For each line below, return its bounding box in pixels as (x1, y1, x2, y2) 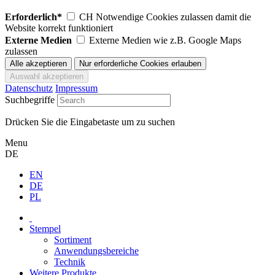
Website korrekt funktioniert (5, 22, 113, 33)
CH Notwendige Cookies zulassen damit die (79, 11, 251, 22)
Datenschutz (5, 82, 53, 93)
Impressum (55, 82, 98, 93)
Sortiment (54, 234, 91, 245)
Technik (54, 256, 85, 267)
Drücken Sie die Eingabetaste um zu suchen (5, 116, 175, 127)
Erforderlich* (5, 11, 62, 22)
